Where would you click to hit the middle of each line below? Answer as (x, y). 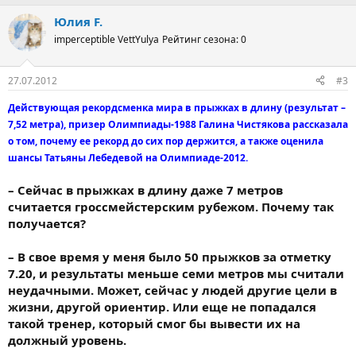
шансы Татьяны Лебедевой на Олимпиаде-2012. (128, 157)
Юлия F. (78, 21)
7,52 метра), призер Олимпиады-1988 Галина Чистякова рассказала (178, 124)
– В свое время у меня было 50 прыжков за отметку (170, 256)
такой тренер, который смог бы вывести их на (154, 323)
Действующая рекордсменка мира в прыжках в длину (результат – (177, 107)
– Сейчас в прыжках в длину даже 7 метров (145, 190)
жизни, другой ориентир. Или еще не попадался (162, 306)
